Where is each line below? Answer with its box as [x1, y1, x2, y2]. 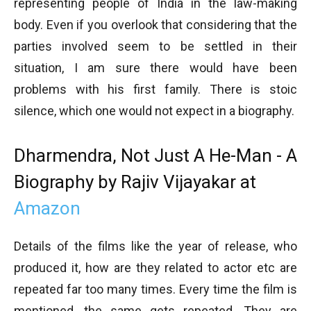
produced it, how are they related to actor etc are [14, 260, 297, 275]
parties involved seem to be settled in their [14, 39, 297, 53]
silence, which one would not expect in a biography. [14, 103, 294, 118]
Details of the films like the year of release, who [14, 239, 297, 253]
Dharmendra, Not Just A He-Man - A [14, 145, 297, 166]
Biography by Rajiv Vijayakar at [14, 171, 256, 192]
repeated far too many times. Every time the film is [14, 282, 297, 296]
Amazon [14, 198, 81, 219]
